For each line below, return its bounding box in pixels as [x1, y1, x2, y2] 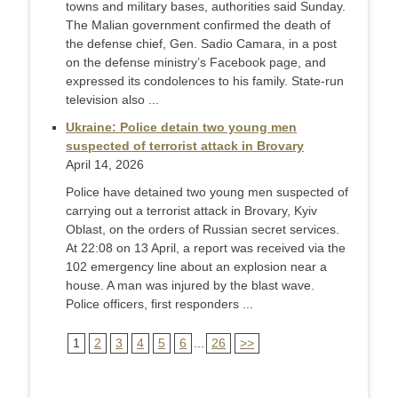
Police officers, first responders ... [66, 297, 253, 311]
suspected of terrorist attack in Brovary [66, 139, 304, 153]
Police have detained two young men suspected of [66, 185, 348, 199]
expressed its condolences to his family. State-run [66, 74, 344, 88]
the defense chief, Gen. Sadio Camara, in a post [66, 36, 337, 51]
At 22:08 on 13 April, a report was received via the [66, 241, 346, 255]
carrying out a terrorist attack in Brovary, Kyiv [66, 203, 317, 218]
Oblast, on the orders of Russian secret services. [66, 222, 339, 236]
